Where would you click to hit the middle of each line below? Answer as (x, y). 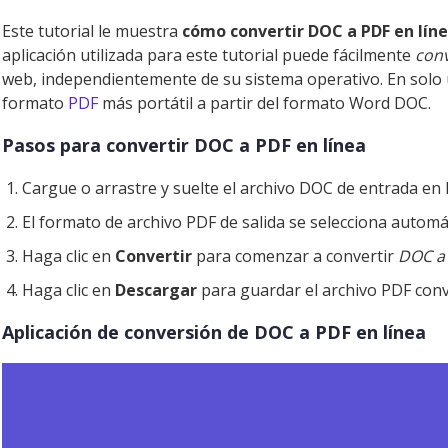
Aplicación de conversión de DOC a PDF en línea (214, 332)
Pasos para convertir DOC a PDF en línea (184, 145)
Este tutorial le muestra (92, 31)
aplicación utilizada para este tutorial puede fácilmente (208, 55)
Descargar (156, 290)
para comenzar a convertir (295, 256)
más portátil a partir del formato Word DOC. (264, 103)
